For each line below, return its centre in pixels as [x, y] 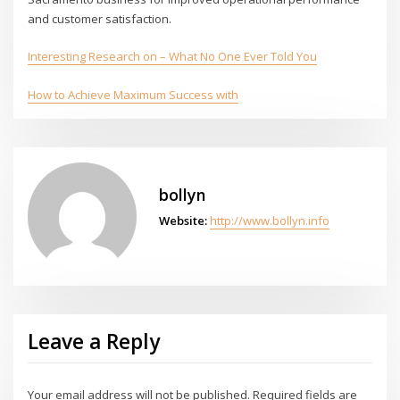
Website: [183, 220]
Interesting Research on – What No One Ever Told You [173, 57]
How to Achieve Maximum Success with [133, 94]
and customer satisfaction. [100, 18]
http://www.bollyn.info [269, 220]
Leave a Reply [94, 342]
